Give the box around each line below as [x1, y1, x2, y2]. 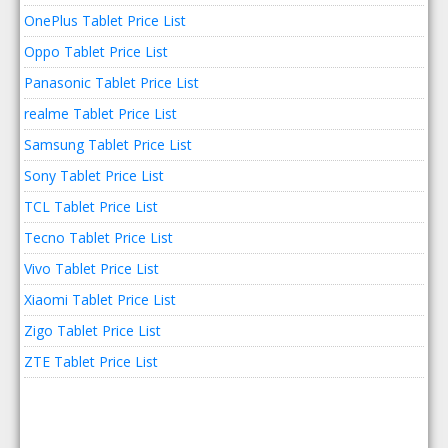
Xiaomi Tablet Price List [24, 290, 177, 309]
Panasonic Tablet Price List [24, 73, 200, 92]
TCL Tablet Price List [24, 197, 159, 216]
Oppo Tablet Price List [24, 42, 169, 61]
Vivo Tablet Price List [24, 259, 160, 278]
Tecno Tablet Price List [24, 228, 174, 247]
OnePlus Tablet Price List [24, 11, 187, 30]
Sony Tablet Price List [24, 166, 165, 185]
